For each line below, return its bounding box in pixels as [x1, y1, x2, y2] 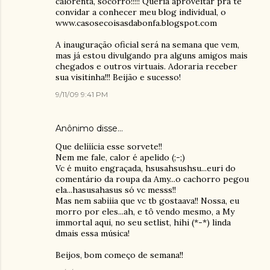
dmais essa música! [55, 228, 130, 239]
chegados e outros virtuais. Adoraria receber [55, 61, 237, 72]
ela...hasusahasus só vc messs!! [55, 184, 176, 195]
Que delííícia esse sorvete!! [55, 141, 162, 152]
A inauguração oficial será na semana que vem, [55, 39, 239, 50]
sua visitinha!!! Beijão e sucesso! [55, 72, 181, 83]
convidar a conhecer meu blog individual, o [55, 7, 226, 17]
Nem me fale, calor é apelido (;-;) [55, 152, 185, 163]
